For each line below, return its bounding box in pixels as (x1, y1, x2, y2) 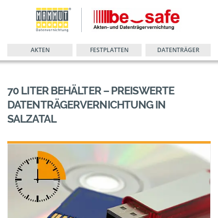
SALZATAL (7, 112, 56, 125)
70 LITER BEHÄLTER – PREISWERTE (7, 84, 175, 97)
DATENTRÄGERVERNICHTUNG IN (7, 98, 166, 111)
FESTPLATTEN (90, 46, 128, 54)
